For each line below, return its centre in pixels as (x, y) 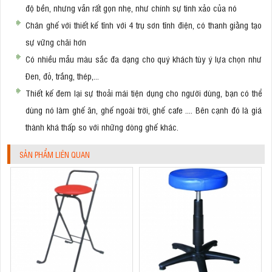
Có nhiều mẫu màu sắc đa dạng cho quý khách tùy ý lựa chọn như (144, 59)
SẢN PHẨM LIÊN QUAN (55, 155)
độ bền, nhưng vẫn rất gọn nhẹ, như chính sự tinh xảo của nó (131, 8)
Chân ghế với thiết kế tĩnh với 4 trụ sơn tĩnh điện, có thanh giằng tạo (144, 25)
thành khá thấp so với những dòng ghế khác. (103, 127)
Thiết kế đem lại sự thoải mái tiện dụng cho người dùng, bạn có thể (144, 93)
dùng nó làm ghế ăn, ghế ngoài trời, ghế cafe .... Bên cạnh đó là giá (144, 110)
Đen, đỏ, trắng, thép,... (62, 76)
